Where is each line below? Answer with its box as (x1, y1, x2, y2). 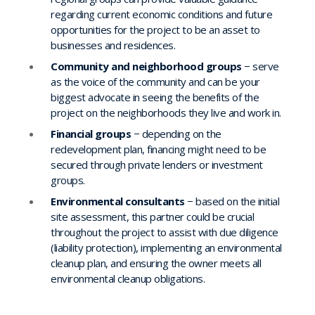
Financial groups (51, 126, 131, 141)
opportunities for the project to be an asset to (51, 22, 260, 37)
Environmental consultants (51, 193, 185, 208)
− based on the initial (184, 193, 279, 208)
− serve (241, 58, 279, 73)
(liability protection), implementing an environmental (51, 240, 282, 255)
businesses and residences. (51, 37, 175, 52)
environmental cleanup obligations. (51, 271, 205, 285)
